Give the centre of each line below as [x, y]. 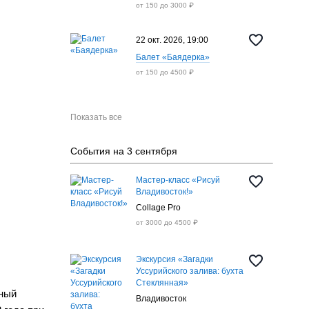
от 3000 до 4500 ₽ [167, 222]
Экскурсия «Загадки [174, 259]
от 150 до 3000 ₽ [165, 5]
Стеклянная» [162, 283]
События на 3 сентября [123, 151]
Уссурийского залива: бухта [189, 271]
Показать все [96, 117]
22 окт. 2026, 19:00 [172, 40]
